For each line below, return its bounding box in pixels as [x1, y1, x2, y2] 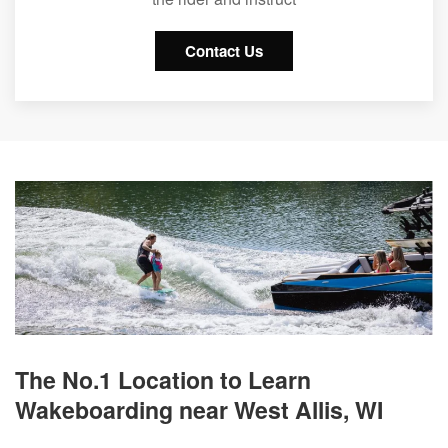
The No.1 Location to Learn [15, 362, 311, 396]
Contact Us [185, 40, 263, 63]
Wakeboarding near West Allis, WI [15, 392, 383, 426]
